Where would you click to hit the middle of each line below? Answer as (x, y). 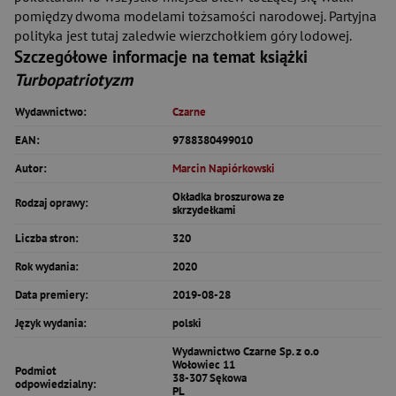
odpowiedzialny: (56, 384)
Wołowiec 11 (204, 365)
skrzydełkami (204, 210)
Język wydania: (51, 323)
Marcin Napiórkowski (224, 168)
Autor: (31, 168)
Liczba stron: (47, 238)
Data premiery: (52, 295)
